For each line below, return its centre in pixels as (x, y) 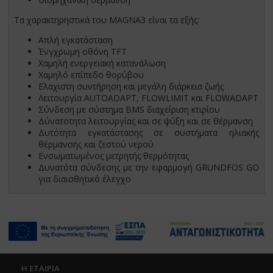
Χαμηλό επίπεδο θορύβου (91, 75)
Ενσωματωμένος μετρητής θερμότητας (114, 156)
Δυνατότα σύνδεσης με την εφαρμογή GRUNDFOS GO (149, 168)
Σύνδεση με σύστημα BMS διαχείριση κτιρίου (129, 110)
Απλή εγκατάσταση (76, 40)
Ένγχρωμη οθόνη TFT (83, 52)
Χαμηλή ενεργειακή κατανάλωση (102, 63)
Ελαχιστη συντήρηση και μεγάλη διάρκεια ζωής (131, 87)
